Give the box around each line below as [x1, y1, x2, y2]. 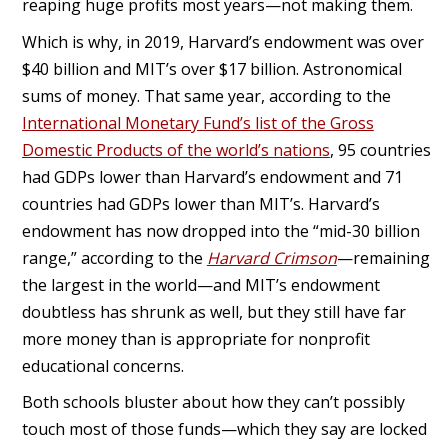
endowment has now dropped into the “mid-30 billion [21, 219, 420, 242]
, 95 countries [329, 138, 431, 161]
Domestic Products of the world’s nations [21, 138, 330, 161]
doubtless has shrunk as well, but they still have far [21, 300, 406, 323]
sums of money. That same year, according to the [21, 84, 391, 107]
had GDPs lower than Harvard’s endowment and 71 [21, 165, 403, 188]
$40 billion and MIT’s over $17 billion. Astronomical [21, 57, 402, 80]
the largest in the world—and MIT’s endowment [21, 273, 380, 296]
